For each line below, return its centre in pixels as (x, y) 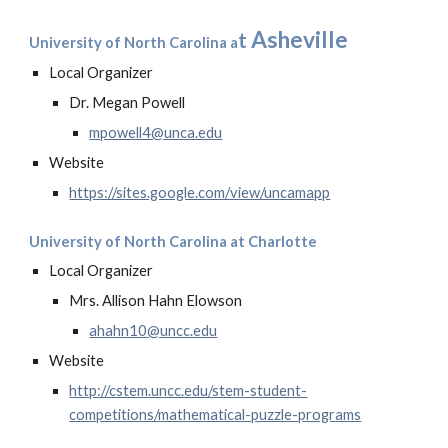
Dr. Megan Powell (127, 102)
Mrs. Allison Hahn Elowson (156, 300)
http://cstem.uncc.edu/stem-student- (188, 390)
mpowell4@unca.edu (156, 132)
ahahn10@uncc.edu (153, 330)
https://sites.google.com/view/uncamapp (200, 192)
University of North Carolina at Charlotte (173, 241)
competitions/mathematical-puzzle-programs (215, 414)
